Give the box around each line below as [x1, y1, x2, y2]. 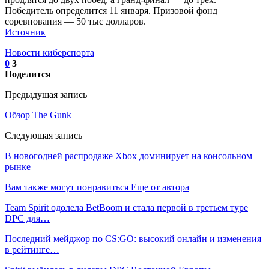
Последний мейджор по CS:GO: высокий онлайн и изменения [5, 234, 261, 244]
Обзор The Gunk [5, 110, 71, 121]
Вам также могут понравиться [5, 182, 128, 193]
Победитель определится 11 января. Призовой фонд [5, 5, 217, 16]
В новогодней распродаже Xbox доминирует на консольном [5, 151, 252, 162]
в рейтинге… [5, 244, 59, 255]
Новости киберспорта [5, 47, 94, 58]
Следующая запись [5, 130, 82, 141]
